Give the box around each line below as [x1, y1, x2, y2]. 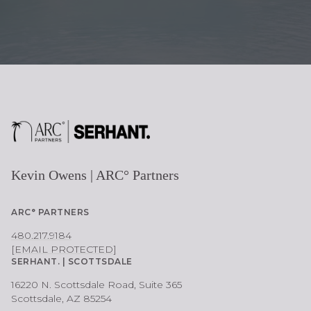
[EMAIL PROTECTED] [11, 243, 117, 256]
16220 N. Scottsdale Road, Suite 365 [11, 278, 182, 292]
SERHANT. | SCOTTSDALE [11, 256, 133, 267]
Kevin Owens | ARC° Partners [11, 167, 179, 183]
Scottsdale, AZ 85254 [11, 292, 112, 305]
